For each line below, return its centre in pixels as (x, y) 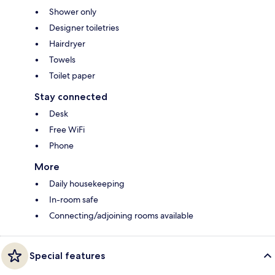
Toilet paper (72, 75)
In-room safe (74, 199)
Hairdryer (67, 43)
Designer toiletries (84, 27)
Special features (67, 255)
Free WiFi (67, 129)
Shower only (73, 11)
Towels (62, 59)
